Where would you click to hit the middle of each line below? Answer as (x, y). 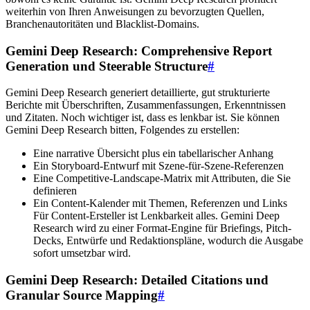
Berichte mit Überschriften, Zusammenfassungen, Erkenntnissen (146, 105)
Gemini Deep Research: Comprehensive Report (139, 51)
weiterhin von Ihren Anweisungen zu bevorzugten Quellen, (135, 11)
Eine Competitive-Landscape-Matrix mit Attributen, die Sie (162, 179)
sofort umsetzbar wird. (82, 253)
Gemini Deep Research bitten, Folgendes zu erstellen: (122, 130)
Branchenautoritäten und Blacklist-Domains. (102, 24)
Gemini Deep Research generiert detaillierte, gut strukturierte (138, 93)
